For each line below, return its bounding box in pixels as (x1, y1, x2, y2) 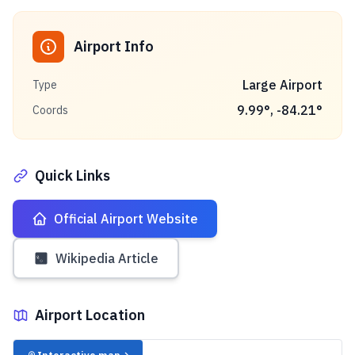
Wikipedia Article (55, 250, 158, 266)
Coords (32, 103, 68, 117)
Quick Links (35, 166, 110, 185)
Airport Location (35, 306, 145, 324)
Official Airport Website (54, 211, 198, 227)
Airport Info (74, 37, 154, 55)
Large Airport (242, 77, 323, 93)
